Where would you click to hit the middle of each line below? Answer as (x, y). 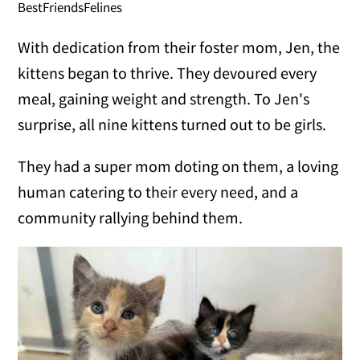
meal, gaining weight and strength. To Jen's (164, 98)
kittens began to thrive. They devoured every (168, 72)
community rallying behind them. (131, 217)
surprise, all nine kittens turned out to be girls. (172, 124)
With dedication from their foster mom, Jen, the (179, 47)
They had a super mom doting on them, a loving (178, 166)
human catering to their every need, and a (158, 191)
